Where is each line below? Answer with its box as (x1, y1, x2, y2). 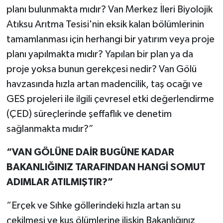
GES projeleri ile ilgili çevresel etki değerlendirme (6, 94, 214, 104)
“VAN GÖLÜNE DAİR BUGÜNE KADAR (6, 147, 174, 157)
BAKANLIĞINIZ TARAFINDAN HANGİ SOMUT (6, 162, 206, 172)
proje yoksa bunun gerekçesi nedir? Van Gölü (6, 64, 197, 74)
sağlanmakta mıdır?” (6, 123, 94, 134)
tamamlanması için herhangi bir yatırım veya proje (6, 34, 215, 44)
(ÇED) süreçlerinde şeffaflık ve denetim (6, 109, 172, 119)
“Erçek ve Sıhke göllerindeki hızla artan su (6, 200, 181, 211)
